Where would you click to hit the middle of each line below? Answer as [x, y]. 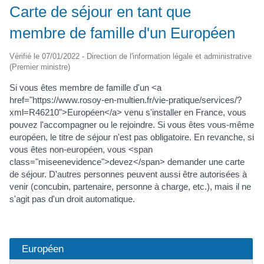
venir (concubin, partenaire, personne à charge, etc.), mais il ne [130, 186]
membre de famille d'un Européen [122, 33]
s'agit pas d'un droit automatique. [72, 199]
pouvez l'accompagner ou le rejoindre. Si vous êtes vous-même [132, 124]
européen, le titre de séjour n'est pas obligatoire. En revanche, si [132, 137]
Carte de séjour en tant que [100, 11]
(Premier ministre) [40, 67]
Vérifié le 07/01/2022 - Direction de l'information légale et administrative [131, 56]
